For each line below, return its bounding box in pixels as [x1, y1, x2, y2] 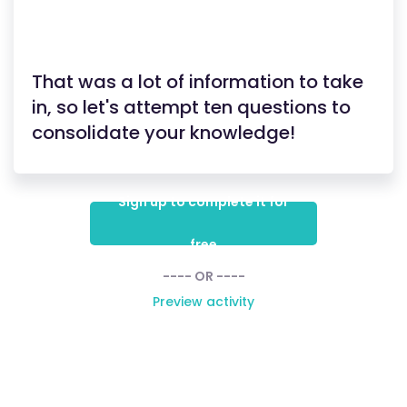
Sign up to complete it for [118, 193, 289, 211]
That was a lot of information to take [32, 69, 363, 94]
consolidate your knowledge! [32, 120, 295, 145]
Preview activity [153, 293, 254, 311]
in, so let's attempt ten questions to [32, 94, 351, 120]
